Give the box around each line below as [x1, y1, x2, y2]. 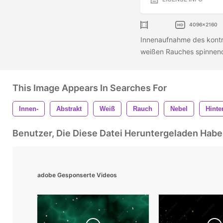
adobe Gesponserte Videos [37, 171, 117, 179]
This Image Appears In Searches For [12, 82, 167, 93]
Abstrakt [56, 105, 82, 112]
